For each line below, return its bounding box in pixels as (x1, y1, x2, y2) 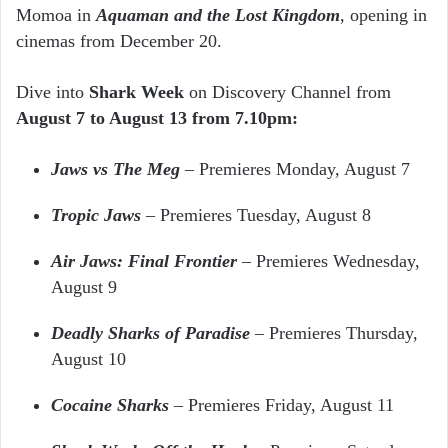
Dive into (16, 81, 89, 102)
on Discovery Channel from (184, 81, 391, 102)
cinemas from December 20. (16, 30, 227, 51)
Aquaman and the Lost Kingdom (96, 4, 340, 25)
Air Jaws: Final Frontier (51, 250, 237, 271)
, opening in (340, 4, 427, 25)
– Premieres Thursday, (255, 322, 418, 343)
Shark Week (89, 81, 184, 102)
